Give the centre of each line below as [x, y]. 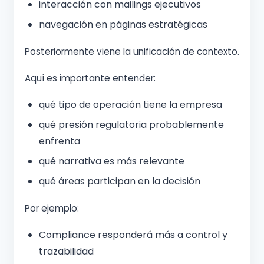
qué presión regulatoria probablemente [131, 125]
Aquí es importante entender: [90, 78]
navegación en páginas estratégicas [123, 25]
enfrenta [60, 141]
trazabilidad [66, 252]
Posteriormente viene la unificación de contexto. [132, 52]
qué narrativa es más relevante [112, 161]
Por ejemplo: [52, 209]
